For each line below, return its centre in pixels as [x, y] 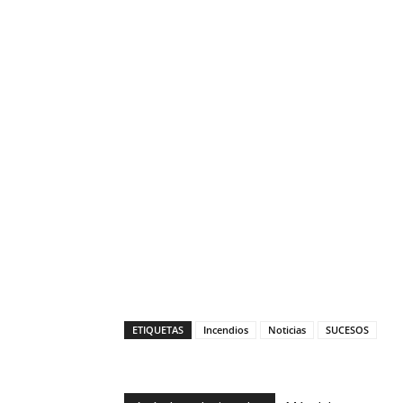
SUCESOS [347, 329]
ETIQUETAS [158, 329]
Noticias [287, 329]
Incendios [226, 329]
